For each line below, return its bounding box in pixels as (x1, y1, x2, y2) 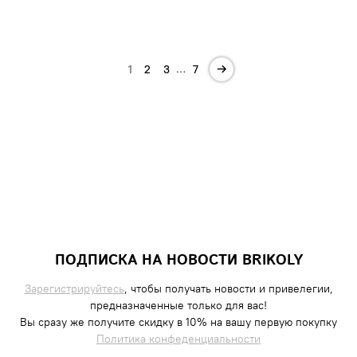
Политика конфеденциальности (96, 331, 261, 346)
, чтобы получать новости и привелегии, (124, 280, 333, 296)
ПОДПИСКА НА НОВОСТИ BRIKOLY (54, 249, 303, 271)
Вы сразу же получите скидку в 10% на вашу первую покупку (20, 314, 337, 329)
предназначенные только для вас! (90, 297, 267, 312)
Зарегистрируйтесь (24, 280, 124, 296)
